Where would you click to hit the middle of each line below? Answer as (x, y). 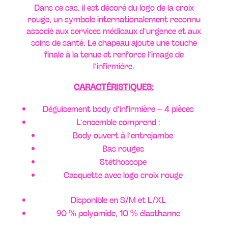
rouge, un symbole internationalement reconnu (114, 19)
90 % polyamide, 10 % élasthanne (119, 212)
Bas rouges (123, 148)
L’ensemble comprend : (119, 121)
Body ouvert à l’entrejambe (123, 135)
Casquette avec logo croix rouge (123, 174)
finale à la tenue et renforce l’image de (114, 54)
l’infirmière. (114, 65)
